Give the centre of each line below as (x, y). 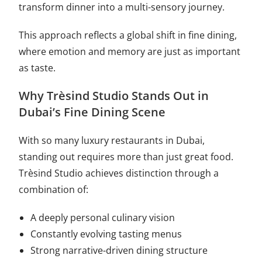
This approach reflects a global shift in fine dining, (128, 35)
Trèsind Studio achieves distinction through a (119, 173)
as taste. (37, 68)
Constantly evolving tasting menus (106, 234)
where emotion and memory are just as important (130, 51)
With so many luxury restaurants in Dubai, (112, 140)
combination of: (54, 189)
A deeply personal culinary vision (103, 217)
